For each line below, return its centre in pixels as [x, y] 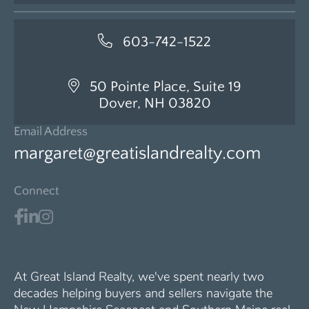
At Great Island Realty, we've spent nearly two [139, 277]
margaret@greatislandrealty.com [137, 154]
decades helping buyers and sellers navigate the [143, 293]
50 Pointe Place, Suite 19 [165, 87]
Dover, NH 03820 [154, 103]
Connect [37, 191]
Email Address [51, 132]
